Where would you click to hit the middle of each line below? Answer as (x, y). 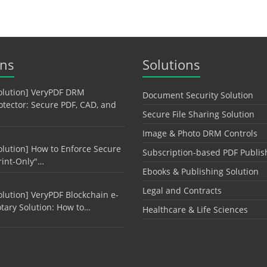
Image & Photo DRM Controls (200, 133)
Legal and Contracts (182, 191)
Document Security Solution (198, 95)
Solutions (171, 65)
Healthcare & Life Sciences (195, 210)
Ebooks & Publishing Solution (201, 172)
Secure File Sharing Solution (198, 114)
